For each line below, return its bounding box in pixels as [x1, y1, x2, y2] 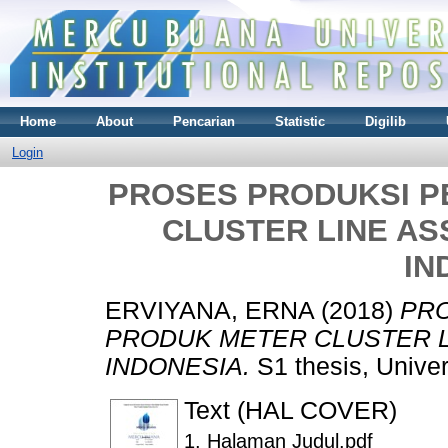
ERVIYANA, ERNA [105, 297, 314, 325]
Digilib [365, 113, 406, 129]
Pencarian [173, 113, 235, 129]
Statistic [275, 113, 325, 129]
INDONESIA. [105, 353, 250, 381]
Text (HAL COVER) [184, 397, 397, 425]
